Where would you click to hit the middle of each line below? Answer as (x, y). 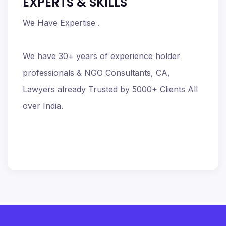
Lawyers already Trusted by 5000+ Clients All (110, 89)
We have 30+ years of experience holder (101, 56)
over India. (43, 106)
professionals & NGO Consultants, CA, (96, 73)
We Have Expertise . (61, 23)
